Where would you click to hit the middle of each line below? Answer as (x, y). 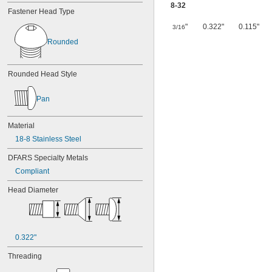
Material (21, 126)
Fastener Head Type (41, 12)
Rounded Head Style (42, 74)
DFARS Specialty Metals (48, 158)
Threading (25, 256)
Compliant (32, 171)
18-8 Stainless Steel (48, 139)
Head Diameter (33, 190)
